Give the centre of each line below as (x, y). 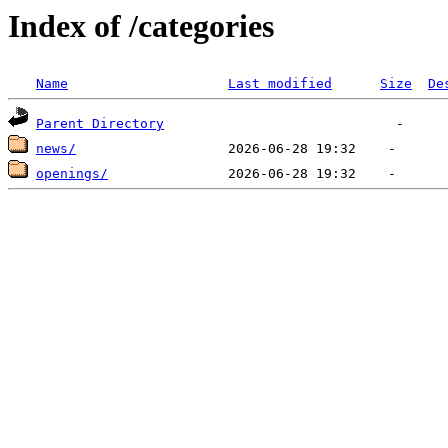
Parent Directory (100, 124)
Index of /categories (141, 26)
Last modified (280, 84)
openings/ (72, 174)
